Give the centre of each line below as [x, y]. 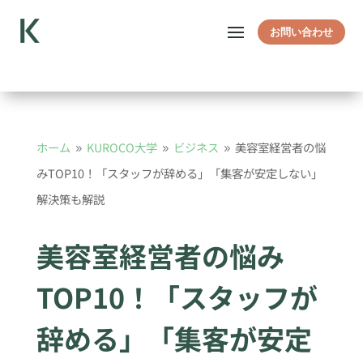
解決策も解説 [70, 199]
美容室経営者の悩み [160, 256]
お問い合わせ [301, 32]
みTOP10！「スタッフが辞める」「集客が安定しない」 [179, 173]
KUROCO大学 [122, 147]
